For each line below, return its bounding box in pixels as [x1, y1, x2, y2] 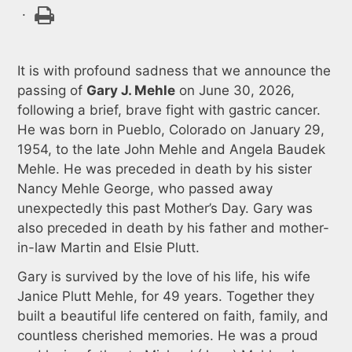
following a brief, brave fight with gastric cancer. [16, 101, 321, 118]
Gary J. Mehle [86, 82, 175, 98]
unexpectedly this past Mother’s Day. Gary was [16, 200, 313, 216]
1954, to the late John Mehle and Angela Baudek [16, 141, 325, 157]
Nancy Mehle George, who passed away [16, 180, 273, 196]
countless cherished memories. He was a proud [16, 327, 318, 343]
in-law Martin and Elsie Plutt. [16, 239, 200, 255]
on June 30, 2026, [174, 82, 295, 98]
